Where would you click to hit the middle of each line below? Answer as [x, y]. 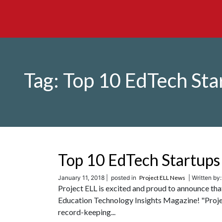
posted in [124, 178]
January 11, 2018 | [83, 178]
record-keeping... [87, 212]
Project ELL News [162, 178]
